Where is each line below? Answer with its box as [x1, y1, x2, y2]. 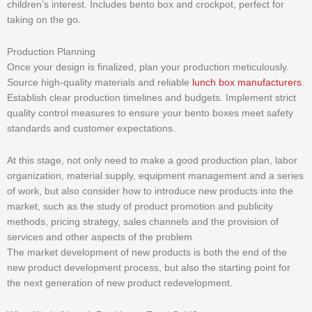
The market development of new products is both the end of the [7, 247, 287, 258]
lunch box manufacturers [192, 77, 302, 88]
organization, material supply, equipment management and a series [7, 170, 304, 181]
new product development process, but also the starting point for [7, 262, 290, 273]
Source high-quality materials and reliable [7, 77, 192, 88]
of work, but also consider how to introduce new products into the [7, 185, 293, 196]
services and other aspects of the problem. [7, 231, 195, 242]
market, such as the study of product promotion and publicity [7, 201, 273, 212]
